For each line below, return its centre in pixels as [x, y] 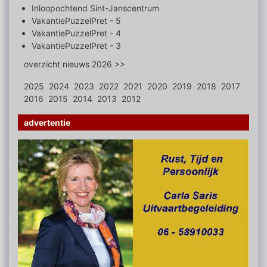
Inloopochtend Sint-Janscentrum [95, 8]
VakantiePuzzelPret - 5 [76, 21]
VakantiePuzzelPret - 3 [76, 46]
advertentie [47, 122]
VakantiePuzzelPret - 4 [76, 33]
